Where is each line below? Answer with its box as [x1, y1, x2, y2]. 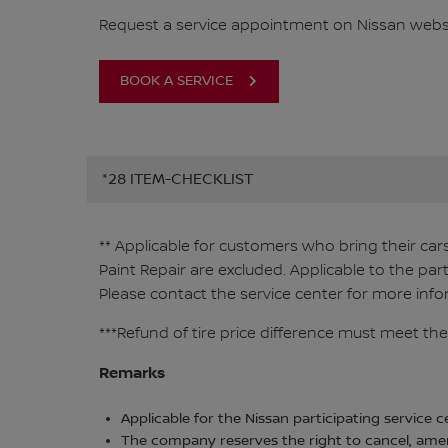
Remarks [98, 363, 165, 382]
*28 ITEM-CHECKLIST [102, 170, 253, 189]
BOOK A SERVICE [119, 72, 233, 89]
